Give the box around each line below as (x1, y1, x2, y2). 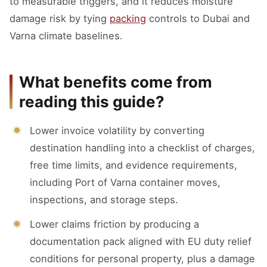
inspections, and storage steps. (30, 194, 178, 206)
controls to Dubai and (146, 13, 250, 24)
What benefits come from (19, 73, 212, 91)
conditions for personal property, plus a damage (30, 253, 255, 265)
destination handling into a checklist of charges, (30, 142, 255, 154)
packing (110, 13, 146, 24)
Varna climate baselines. (10, 30, 123, 42)
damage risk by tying (10, 13, 110, 24)
